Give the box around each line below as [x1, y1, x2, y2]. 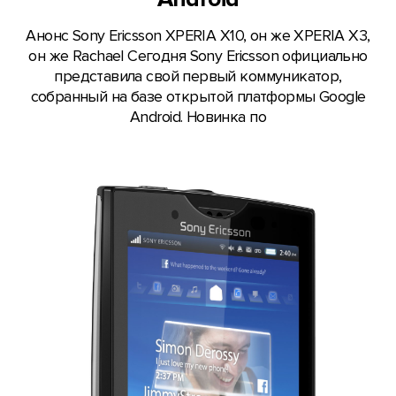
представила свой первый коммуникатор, [54, 67, 342, 87]
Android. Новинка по [130, 108, 266, 127]
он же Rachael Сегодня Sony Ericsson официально [28, 47, 368, 66]
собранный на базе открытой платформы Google [30, 88, 366, 107]
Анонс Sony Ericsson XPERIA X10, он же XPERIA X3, [26, 27, 370, 46]
